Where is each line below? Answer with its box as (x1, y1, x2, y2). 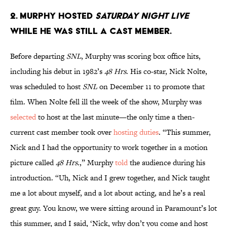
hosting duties (113, 127, 159, 138)
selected (10, 111, 36, 123)
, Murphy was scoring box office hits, (81, 51, 201, 62)
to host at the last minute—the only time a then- (36, 111, 195, 123)
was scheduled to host (10, 81, 83, 92)
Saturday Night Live (95, 10, 189, 21)
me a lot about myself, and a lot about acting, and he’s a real (10, 187, 205, 199)
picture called (10, 157, 56, 168)
